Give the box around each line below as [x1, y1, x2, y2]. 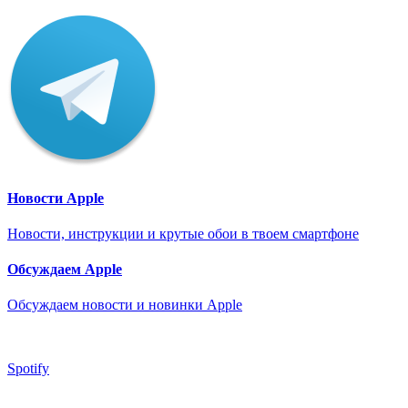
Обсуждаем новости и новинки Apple [7, 297, 242, 313]
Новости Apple [7, 189, 104, 206]
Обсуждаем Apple [7, 261, 122, 278]
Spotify [7, 361, 49, 377]
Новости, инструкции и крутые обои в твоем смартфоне [7, 225, 359, 241]
